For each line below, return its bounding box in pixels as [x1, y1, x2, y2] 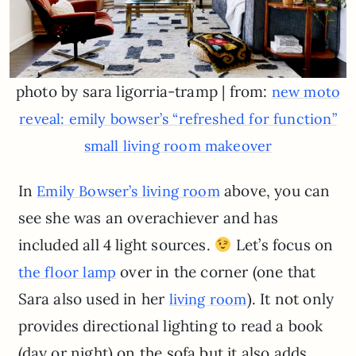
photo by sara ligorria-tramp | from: [15, 82, 272, 102]
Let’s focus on [231, 235, 334, 255]
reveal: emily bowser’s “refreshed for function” [19, 110, 337, 129]
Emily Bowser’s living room [37, 182, 220, 201]
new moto [271, 83, 341, 102]
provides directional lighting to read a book [17, 316, 323, 336]
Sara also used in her [17, 289, 169, 309]
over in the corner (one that [116, 262, 316, 282]
